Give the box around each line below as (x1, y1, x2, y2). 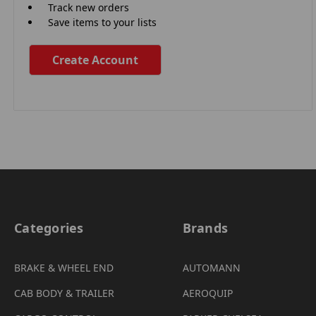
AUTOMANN (182, 260, 241, 274)
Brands (182, 219, 228, 236)
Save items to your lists (48, 15, 157, 29)
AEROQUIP (182, 286, 233, 300)
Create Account (51, 51, 138, 68)
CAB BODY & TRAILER (14, 286, 114, 300)
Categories (14, 219, 84, 236)
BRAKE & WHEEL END (14, 260, 114, 274)
